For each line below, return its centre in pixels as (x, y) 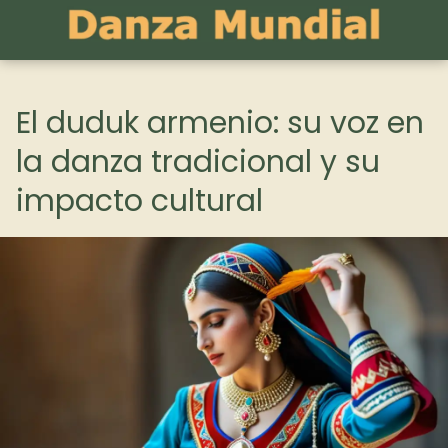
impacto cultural (139, 201)
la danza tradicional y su (198, 162)
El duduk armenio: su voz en (220, 123)
